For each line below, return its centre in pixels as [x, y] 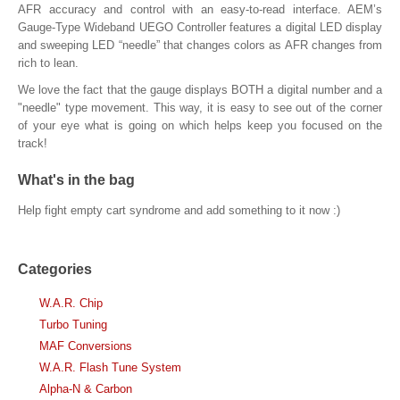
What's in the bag [76, 179]
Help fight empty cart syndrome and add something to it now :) [179, 210]
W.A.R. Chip [71, 303]
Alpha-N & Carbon [86, 389]
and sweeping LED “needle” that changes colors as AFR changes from [200, 45]
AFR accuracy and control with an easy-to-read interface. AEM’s [200, 9]
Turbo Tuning [73, 325]
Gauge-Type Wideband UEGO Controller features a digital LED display [200, 27]
